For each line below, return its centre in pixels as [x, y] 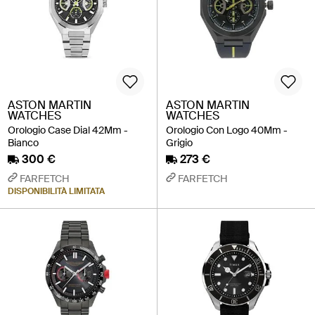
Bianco [23, 142]
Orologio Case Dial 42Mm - [68, 130]
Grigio [179, 142]
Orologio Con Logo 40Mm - [227, 130]
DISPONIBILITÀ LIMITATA [56, 191]
